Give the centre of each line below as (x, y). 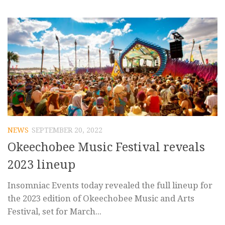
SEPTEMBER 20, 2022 (67, 130)
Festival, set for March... (54, 211)
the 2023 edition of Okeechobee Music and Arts (101, 198)
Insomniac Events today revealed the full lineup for (110, 185)
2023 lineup (41, 164)
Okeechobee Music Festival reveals (106, 147)
